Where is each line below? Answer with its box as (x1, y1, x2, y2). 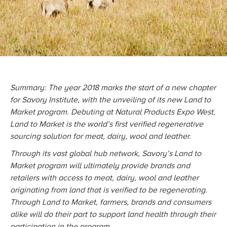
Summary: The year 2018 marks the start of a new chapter (10, 83, 216, 93)
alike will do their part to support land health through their (10, 209, 216, 219)
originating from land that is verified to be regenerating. (10, 185, 207, 195)
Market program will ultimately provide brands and (10, 161, 190, 171)
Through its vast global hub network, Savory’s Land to (10, 148, 201, 159)
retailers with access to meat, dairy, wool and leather (10, 173, 199, 183)
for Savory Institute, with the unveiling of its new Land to (10, 95, 211, 105)
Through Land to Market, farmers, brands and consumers (10, 197, 211, 207)
